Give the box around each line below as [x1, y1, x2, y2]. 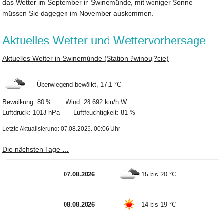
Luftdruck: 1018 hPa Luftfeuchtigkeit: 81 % [2, 109, 135, 117]
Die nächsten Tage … [2, 145, 69, 153]
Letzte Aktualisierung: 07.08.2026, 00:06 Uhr [2, 125, 120, 132]
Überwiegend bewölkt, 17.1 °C [27, 80, 121, 88]
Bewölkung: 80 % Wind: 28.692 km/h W [2, 98, 127, 106]
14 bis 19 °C [141, 200, 176, 208]
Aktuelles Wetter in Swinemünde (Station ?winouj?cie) [2, 54, 169, 63]
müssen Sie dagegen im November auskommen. [2, 9, 153, 18]
